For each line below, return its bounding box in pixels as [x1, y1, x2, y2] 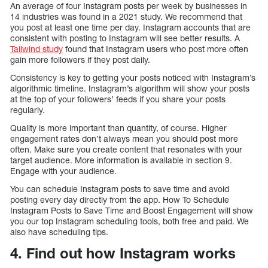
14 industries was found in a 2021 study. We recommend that [10, 11, 242, 22]
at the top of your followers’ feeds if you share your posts [10, 93, 226, 104]
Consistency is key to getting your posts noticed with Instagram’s [10, 72, 255, 83]
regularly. [10, 104, 45, 115]
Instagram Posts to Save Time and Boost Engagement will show [10, 205, 253, 215]
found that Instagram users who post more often [63, 43, 248, 54]
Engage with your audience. [10, 165, 117, 176]
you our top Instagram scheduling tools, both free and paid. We [10, 215, 249, 226]
